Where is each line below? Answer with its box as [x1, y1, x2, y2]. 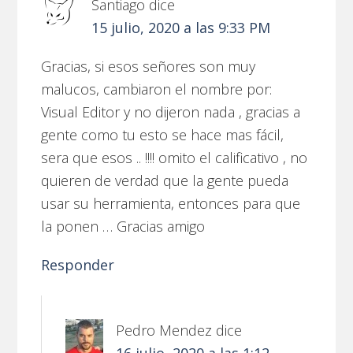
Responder [41, 255, 115, 274]
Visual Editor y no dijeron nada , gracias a [41, 102, 301, 121]
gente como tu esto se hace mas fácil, [41, 124, 284, 144]
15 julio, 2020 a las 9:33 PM [91, 17, 271, 37]
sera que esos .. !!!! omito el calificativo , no [41, 147, 308, 167]
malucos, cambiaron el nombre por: [41, 79, 273, 98]
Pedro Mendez [116, 320, 213, 340]
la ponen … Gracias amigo [41, 216, 206, 236]
